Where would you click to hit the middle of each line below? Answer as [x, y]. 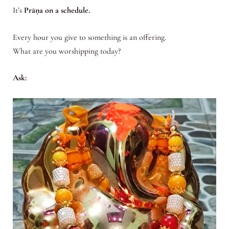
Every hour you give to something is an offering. [89, 37]
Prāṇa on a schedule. [57, 10]
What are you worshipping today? [66, 51]
